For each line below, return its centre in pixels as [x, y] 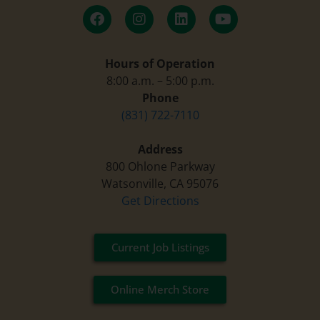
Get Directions [160, 200]
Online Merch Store [160, 289]
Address [160, 149]
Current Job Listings [160, 247]
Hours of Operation [160, 63]
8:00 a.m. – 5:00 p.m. [160, 80]
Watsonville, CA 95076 [160, 183]
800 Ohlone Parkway [160, 166]
